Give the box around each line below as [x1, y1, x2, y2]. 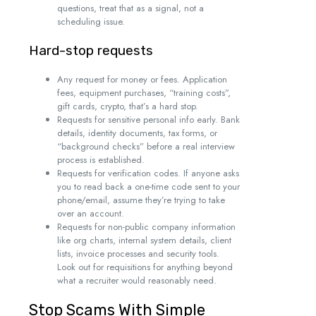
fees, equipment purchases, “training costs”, [57, 86, 231, 100]
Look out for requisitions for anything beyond [57, 260, 233, 274]
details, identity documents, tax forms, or [57, 126, 217, 140]
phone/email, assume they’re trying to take [57, 193, 225, 207]
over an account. [57, 207, 124, 221]
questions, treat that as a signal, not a [57, 1, 204, 16]
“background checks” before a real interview [57, 140, 235, 154]
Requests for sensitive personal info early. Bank [57, 113, 240, 127]
